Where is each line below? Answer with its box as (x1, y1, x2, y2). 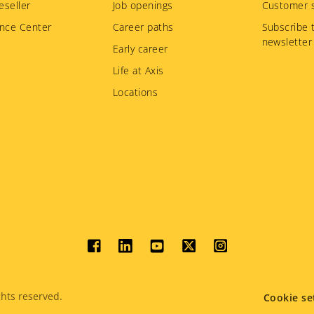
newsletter (261, 34, 313, 48)
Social (87, 240, 149, 273)
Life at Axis (113, 63, 164, 77)
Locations (113, 85, 158, 99)
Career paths (113, 20, 174, 34)
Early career (113, 41, 168, 55)
